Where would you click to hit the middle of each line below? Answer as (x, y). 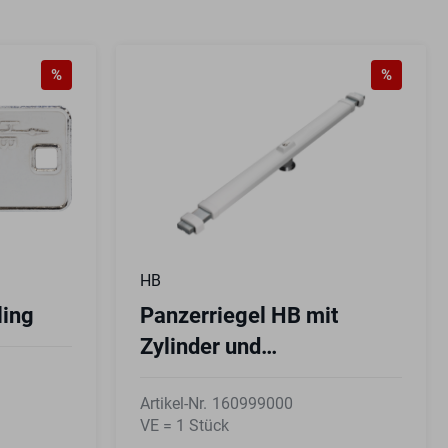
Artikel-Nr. (173, 403)
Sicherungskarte (221, 377)
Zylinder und (200, 346)
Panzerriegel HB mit (238, 315)
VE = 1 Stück (184, 425)
